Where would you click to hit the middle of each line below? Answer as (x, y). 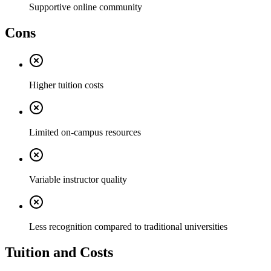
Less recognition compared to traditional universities (128, 227)
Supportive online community (86, 7)
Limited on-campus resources (85, 132)
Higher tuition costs (66, 85)
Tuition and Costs (59, 252)
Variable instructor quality (78, 180)
